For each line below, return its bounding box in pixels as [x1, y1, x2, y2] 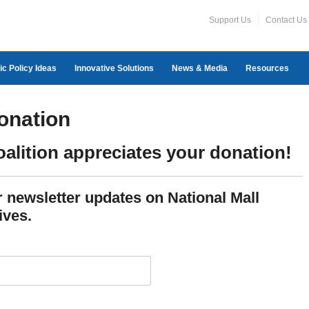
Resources [246, 63, 289, 73]
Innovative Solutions [74, 63, 154, 73]
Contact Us [266, 15, 307, 25]
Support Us [209, 15, 251, 25]
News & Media [172, 63, 228, 73]
